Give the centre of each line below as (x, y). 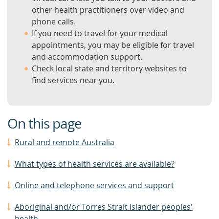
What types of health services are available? (95, 164)
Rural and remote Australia (65, 142)
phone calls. (54, 22)
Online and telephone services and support (94, 185)
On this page (44, 123)
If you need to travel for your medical (100, 33)
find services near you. (73, 80)
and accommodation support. (87, 57)
